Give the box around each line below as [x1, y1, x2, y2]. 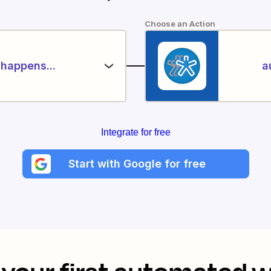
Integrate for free [100, 127, 171, 137]
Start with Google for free [68, 157, 206, 170]
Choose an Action [145, 19, 215, 28]
